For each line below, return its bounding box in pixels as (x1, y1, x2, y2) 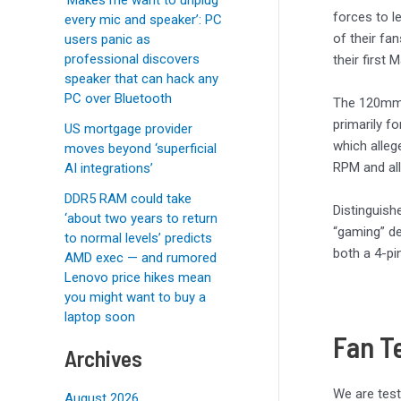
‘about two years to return (64, 209, 218, 226)
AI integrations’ (64, 159, 153, 176)
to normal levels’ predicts (64, 229, 212, 246)
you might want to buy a (64, 288, 206, 305)
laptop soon (64, 308, 135, 325)
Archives (64, 344, 142, 372)
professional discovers (64, 50, 200, 67)
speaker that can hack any (64, 70, 218, 87)
